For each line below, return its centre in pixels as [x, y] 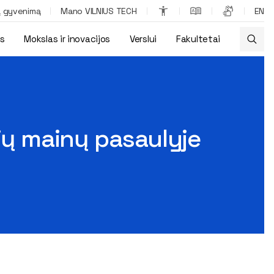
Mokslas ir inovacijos [67, 39]
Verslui [143, 39]
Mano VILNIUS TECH [99, 11]
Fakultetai [198, 39]
